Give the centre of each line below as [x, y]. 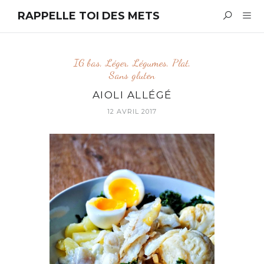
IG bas [87, 62]
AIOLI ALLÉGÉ [132, 95]
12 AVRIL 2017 [132, 111]
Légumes [149, 62]
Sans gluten [132, 75]
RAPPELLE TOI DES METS [89, 16]
